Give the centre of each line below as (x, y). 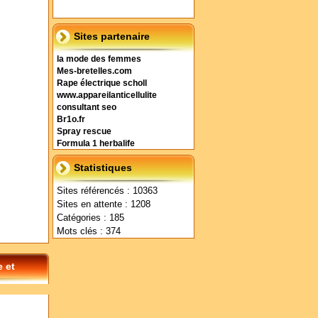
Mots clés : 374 (89, 231)
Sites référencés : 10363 (107, 191)
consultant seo (87, 107)
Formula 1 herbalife (96, 143)
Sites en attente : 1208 (104, 204)
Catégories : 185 (91, 218)
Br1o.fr (71, 119)
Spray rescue (84, 131)
